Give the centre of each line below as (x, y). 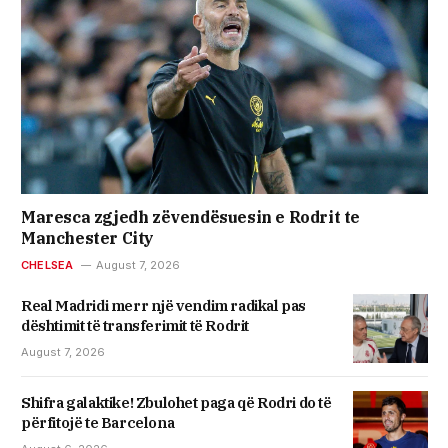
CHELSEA (47, 265)
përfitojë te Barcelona (98, 422)
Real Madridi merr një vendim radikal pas (163, 306)
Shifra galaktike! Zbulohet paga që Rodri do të (176, 402)
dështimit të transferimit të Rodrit (135, 326)
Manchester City (87, 238)
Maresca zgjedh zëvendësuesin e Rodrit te (191, 217)
